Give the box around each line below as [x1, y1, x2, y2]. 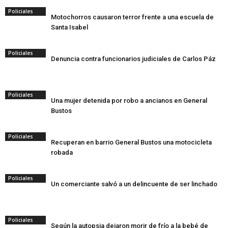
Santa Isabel [51, 23, 88, 31]
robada [51, 149, 73, 156]
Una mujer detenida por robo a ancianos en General [51, 97, 207, 104]
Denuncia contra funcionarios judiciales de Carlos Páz [51, 55, 216, 63]
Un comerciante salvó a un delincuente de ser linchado [51, 180, 217, 188]
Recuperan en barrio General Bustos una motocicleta [51, 138, 212, 146]
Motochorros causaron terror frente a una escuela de [51, 13, 214, 21]
